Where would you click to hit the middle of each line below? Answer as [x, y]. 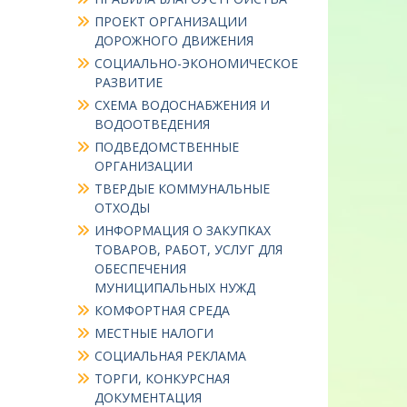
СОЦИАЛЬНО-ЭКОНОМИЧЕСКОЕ [196, 64]
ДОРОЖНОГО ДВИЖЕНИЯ [174, 41]
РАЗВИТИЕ [128, 83]
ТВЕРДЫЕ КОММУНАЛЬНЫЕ [182, 189]
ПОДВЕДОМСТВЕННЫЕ [166, 147]
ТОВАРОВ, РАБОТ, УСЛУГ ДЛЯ [188, 250]
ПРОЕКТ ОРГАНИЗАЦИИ [170, 22]
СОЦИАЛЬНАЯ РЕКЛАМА [170, 356]
